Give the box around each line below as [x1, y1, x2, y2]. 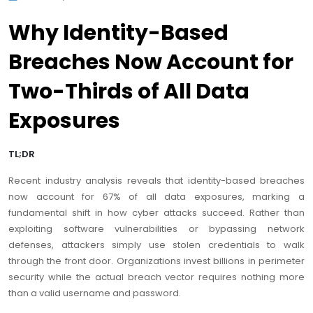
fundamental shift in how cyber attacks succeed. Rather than [8, 206, 305, 220]
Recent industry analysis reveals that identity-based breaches [8, 174, 305, 188]
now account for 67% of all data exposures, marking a [8, 190, 305, 204]
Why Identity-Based [8, 18, 228, 48]
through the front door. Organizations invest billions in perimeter [8, 254, 305, 268]
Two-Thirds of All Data [8, 77, 249, 107]
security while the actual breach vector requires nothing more [8, 270, 305, 284]
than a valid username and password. [8, 286, 181, 300]
